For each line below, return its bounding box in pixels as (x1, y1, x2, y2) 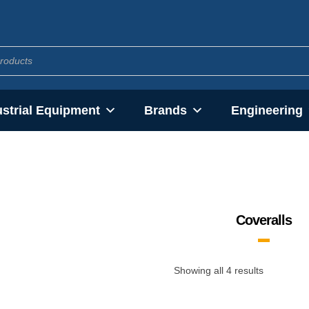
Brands (143, 103, 187, 117)
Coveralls (235, 212, 292, 228)
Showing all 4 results (174, 265, 264, 276)
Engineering (230, 103, 303, 117)
